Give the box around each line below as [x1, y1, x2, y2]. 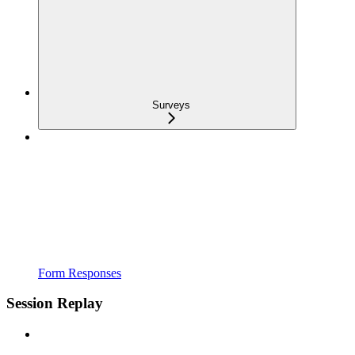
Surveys [152, 98, 190, 111]
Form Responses [38, 265, 121, 280]
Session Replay [6, 295, 103, 312]
